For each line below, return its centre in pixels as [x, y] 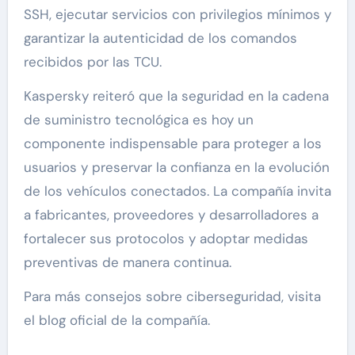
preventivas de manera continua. [127, 263]
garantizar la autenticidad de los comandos [160, 38]
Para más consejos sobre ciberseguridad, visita [172, 297]
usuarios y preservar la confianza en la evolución [176, 168]
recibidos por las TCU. [92, 62]
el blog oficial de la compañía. [116, 321]
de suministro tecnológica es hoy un [138, 120]
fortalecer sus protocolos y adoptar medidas [166, 239]
